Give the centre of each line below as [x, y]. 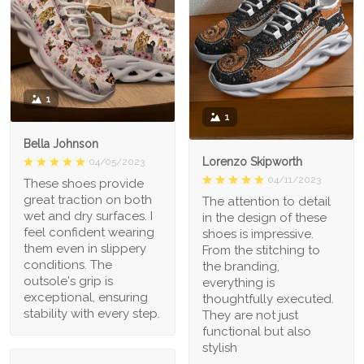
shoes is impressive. [258, 234]
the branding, [241, 267]
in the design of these [264, 218]
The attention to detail [266, 202]
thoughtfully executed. [268, 299]
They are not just [250, 316]
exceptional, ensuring [86, 298]
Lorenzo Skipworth [252, 162]
